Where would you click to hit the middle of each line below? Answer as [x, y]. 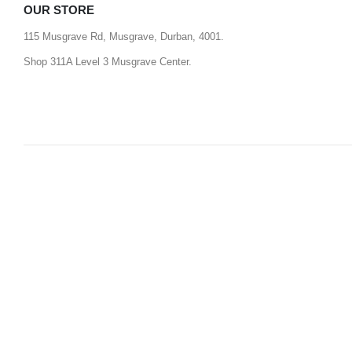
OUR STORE [59, 10]
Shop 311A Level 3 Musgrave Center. [108, 62]
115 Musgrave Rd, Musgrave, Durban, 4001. [124, 37]
